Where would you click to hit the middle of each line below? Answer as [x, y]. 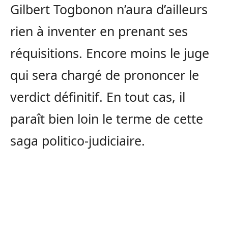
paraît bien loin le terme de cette [107, 118]
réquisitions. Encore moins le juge [110, 53]
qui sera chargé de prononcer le [105, 75]
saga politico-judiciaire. [78, 140]
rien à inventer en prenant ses [99, 31]
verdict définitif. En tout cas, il [98, 96]
